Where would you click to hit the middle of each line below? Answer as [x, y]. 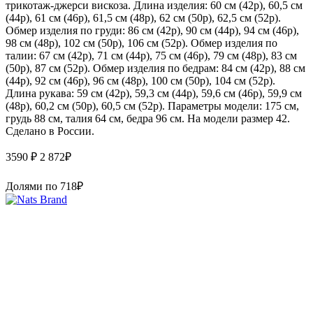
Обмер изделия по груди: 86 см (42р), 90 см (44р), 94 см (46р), [152, 30]
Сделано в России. [50, 131]
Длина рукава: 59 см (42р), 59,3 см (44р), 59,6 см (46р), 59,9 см [154, 93]
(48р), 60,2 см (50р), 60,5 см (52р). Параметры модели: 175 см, [152, 105]
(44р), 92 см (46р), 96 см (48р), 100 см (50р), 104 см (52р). [140, 80]
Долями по [33, 186]
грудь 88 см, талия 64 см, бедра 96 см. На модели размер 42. [148, 118]
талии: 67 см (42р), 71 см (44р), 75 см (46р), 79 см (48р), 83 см [151, 55]
